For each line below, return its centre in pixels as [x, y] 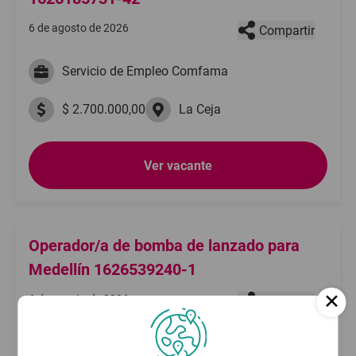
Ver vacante [178, 165]
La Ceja [200, 109]
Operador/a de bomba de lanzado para [164, 246]
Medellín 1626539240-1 [112, 269]
